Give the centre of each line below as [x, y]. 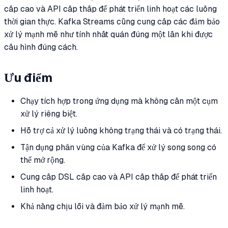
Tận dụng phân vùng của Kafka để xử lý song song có [118, 148]
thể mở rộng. [43, 160]
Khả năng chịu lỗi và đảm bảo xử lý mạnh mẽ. [103, 207]
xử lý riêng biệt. [49, 114]
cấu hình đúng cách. [41, 47]
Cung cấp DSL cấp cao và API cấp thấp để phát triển [119, 177]
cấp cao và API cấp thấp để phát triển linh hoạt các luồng [110, 9]
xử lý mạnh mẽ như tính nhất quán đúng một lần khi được [108, 34]
